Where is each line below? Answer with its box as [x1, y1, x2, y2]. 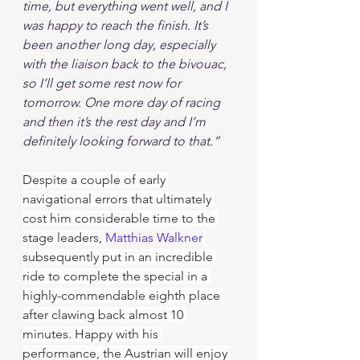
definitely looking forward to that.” [22, 133, 219, 149]
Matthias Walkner [105, 230, 202, 245]
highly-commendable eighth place [22, 288, 223, 303]
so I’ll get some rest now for [22, 76, 184, 91]
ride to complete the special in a [22, 268, 211, 284]
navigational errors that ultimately [22, 191, 215, 207]
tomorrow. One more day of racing [22, 95, 223, 110]
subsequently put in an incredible [22, 249, 216, 264]
